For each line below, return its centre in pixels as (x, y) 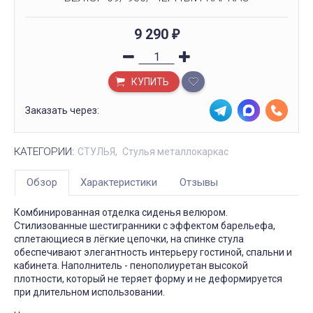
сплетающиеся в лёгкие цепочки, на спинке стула (129, 239)
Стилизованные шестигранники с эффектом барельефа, (145, 226)
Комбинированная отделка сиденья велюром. (121, 212)
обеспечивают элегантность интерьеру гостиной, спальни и (153, 252)
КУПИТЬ (149, 82)
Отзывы (199, 182)
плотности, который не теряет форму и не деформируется (148, 279)
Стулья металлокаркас (175, 152)
